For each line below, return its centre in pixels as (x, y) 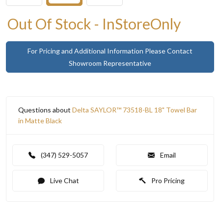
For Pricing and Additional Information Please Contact (110, 51)
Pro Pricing (167, 180)
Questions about (45, 110)
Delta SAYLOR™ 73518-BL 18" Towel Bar (135, 110)
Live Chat (64, 180)
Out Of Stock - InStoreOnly (94, 23)
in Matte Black (40, 120)
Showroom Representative (110, 63)
